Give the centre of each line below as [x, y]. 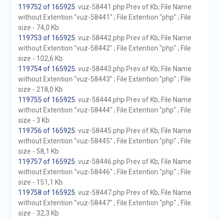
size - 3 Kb [34, 120]
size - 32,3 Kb [38, 213]
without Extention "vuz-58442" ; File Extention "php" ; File [104, 48]
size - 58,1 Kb [38, 151]
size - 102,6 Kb [40, 58]
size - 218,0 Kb [40, 89]
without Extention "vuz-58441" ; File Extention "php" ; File [104, 17]
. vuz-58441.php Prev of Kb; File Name [133, 7]
